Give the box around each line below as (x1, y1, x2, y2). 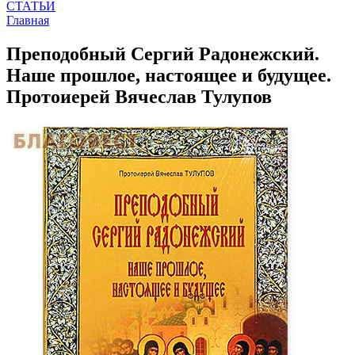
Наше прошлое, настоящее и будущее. (6, 64, 331, 86)
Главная (6, 13, 49, 27)
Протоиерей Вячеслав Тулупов (6, 86, 272, 107)
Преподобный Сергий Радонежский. (6, 43, 319, 64)
